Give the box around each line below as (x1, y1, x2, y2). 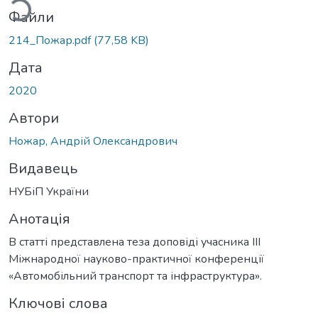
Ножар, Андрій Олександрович (9, 133, 177, 149)
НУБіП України (9, 183, 89, 199)
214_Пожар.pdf (9, 32, 94, 48)
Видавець (9, 158, 77, 178)
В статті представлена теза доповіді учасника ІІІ (9, 234, 261, 250)
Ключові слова (9, 293, 108, 313)
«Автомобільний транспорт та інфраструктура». (9, 268, 262, 284)
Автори (9, 108, 59, 128)
